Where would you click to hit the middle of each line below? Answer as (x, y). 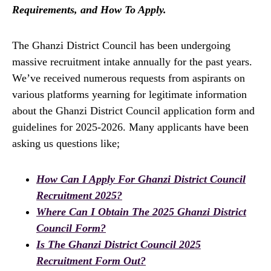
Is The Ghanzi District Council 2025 (119, 245)
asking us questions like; (66, 144)
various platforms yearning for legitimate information (129, 95)
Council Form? (71, 228)
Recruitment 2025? (79, 196)
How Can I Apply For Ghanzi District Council (141, 179)
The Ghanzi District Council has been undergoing (121, 46)
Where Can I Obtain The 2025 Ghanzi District (141, 212)
